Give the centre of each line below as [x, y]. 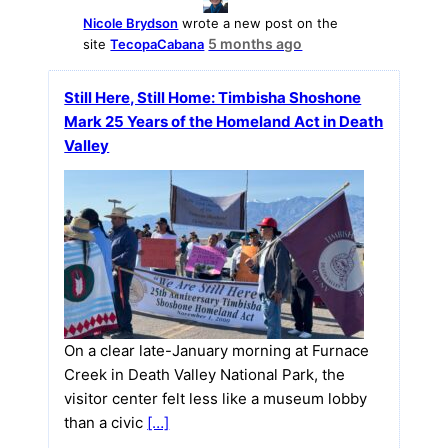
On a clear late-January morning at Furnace [217, 351]
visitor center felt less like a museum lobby [216, 399]
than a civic [106, 423]
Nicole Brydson [131, 23]
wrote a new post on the [258, 23]
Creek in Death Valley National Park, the [205, 375]
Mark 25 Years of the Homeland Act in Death [224, 122]
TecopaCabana [157, 44]
